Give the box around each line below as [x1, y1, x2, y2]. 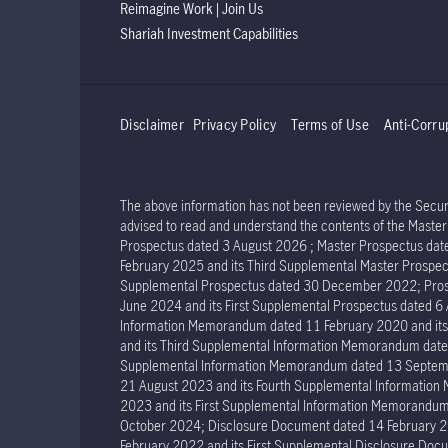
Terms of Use [291, 115, 369, 134]
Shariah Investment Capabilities [120, 24, 298, 43]
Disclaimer [120, 115, 184, 134]
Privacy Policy [193, 115, 277, 134]
